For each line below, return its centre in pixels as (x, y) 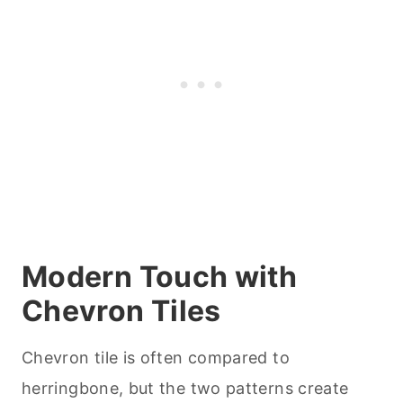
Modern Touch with (160, 277)
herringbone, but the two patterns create (185, 389)
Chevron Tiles (121, 311)
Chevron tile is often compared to (156, 358)
